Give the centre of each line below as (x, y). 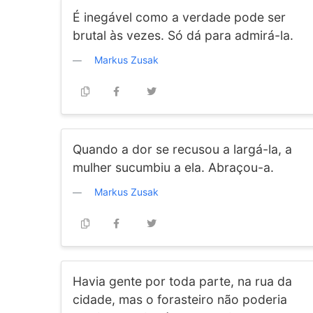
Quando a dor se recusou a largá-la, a (182, 149)
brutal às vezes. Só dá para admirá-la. (183, 35)
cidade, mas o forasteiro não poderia (180, 299)
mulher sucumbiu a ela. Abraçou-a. (173, 167)
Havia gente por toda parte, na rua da (182, 281)
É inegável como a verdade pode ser (179, 17)
